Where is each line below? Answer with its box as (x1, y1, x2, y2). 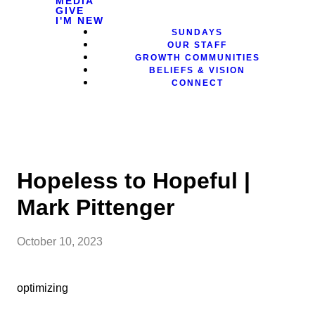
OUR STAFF (167, 40, 228, 50)
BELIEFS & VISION (149, 65, 246, 75)
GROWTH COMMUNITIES (134, 53, 260, 63)
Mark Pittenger (17, 195, 174, 220)
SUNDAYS (172, 27, 224, 37)
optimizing (17, 282, 68, 295)
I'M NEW (56, 15, 105, 26)
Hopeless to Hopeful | (17, 168, 250, 193)
